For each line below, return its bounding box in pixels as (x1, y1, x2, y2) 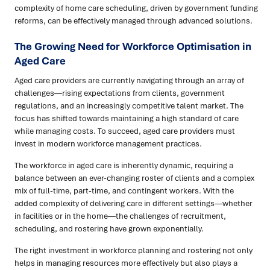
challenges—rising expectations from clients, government (14, 87, 225, 99)
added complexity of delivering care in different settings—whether (14, 198, 253, 209)
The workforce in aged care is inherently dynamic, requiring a (14, 160, 233, 171)
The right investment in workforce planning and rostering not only (14, 245, 253, 256)
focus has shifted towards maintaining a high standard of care (14, 113, 239, 124)
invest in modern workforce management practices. (14, 138, 202, 149)
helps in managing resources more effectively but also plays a (14, 257, 237, 269)
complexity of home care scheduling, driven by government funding (14, 2, 258, 14)
